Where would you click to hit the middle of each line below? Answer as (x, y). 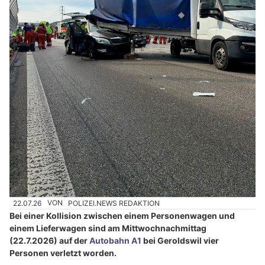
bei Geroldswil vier (180, 240)
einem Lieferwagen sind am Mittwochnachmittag (108, 228)
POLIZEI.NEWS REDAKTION (114, 203)
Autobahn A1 (115, 240)
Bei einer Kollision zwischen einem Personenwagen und (122, 215)
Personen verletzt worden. (63, 253)
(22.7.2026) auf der (49, 240)
